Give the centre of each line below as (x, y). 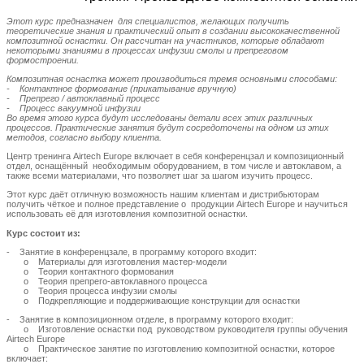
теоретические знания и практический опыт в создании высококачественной (173, 30)
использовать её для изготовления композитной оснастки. (128, 213)
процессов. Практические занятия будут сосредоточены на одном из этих (168, 127)
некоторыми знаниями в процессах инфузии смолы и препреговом (147, 50)
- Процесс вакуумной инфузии (74, 108)
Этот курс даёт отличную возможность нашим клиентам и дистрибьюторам (163, 194)
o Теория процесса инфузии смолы (92, 290)
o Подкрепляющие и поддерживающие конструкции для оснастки (153, 300)
